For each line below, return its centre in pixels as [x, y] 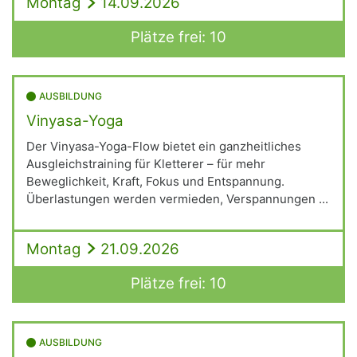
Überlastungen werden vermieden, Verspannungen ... [177, 199]
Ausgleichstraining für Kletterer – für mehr [146, 164]
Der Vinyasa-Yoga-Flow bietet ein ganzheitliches [164, 146]
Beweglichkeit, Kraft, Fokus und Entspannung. [155, 181]
